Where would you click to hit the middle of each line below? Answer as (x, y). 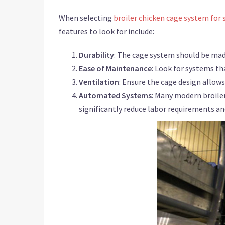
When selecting (86, 18)
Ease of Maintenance (115, 68)
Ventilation (99, 82)
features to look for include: (106, 31)
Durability (96, 55)
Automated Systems (115, 95)
